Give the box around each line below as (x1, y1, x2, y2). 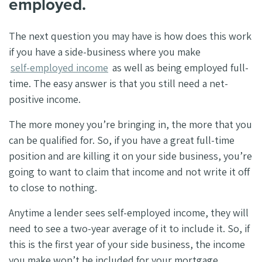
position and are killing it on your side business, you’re (9, 149, 252, 163)
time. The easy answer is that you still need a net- (9, 77, 228, 91)
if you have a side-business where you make (9, 45, 201, 59)
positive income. (9, 92, 83, 106)
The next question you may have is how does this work (9, 29, 251, 43)
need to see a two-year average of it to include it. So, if (9, 222, 250, 236)
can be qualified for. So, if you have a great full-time (9, 133, 235, 147)
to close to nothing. (9, 181, 97, 195)
